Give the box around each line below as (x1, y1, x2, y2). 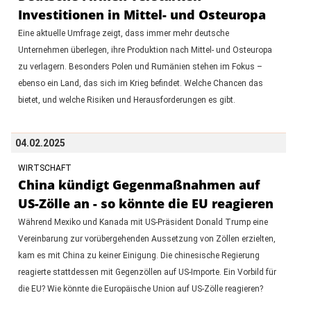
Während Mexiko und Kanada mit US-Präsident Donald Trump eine (17, 217, 268, 227)
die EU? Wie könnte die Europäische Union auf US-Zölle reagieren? (17, 283, 263, 294)
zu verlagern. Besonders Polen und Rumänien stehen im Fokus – (17, 61, 262, 72)
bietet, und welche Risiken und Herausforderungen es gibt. (17, 94, 235, 105)
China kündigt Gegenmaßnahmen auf (17, 176, 260, 193)
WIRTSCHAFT (17, 162, 72, 173)
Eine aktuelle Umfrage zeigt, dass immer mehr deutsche (17, 28, 229, 38)
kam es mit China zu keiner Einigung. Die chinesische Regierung (17, 250, 260, 260)
